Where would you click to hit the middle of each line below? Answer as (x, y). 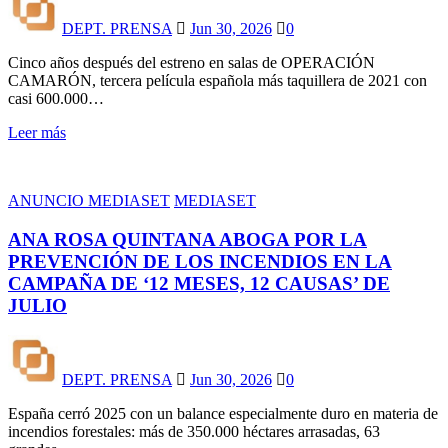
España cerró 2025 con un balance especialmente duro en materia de (223, 414)
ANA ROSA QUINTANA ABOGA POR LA (187, 239)
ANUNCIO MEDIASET (89, 200)
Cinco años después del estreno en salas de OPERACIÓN (191, 62)
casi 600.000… (56, 98)
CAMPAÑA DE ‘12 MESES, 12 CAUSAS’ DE (199, 283)
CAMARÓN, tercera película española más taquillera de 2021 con (217, 80)
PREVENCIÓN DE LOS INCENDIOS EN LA (200, 261)
